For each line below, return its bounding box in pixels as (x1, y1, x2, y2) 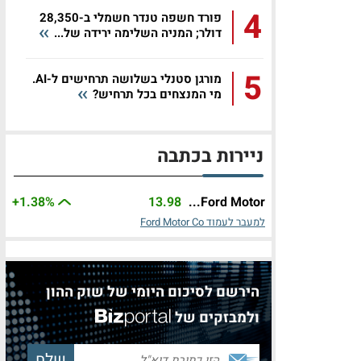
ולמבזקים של (175, 307, 259, 329)
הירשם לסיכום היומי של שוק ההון (46, 281, 259, 303)
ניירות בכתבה (157, 143, 263, 170)
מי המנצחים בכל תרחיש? (89, 85, 222, 103)
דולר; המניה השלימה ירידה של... (51, 24, 222, 42)
